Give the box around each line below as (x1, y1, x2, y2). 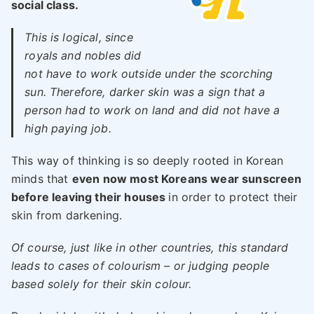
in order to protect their (168, 190, 298, 205)
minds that (11, 172, 72, 186)
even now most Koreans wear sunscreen (71, 172, 302, 186)
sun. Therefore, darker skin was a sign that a (25, 85, 266, 100)
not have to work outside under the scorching (25, 67, 273, 81)
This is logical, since (25, 30, 133, 45)
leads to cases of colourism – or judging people (11, 259, 270, 273)
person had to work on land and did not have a (25, 103, 280, 118)
